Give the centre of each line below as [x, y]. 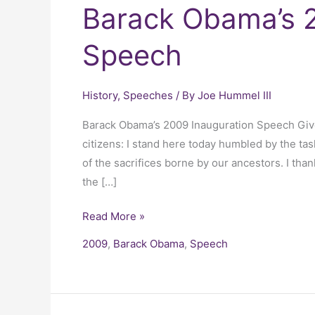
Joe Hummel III [234, 95]
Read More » [114, 216]
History [100, 95]
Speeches [148, 95]
